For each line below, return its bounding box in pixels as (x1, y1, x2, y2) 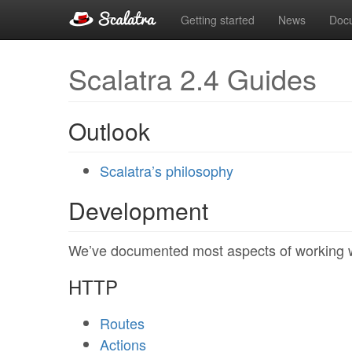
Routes (100, 313, 145, 333)
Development (68, 193, 208, 227)
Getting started (181, 12, 255, 27)
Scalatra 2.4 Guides (68, 58, 317, 98)
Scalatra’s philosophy (100, 160, 233, 181)
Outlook (68, 114, 150, 148)
